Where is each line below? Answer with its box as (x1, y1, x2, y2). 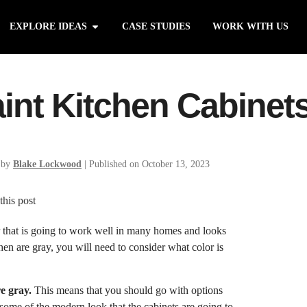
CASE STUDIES (122, 21, 191, 32)
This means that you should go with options (32, 284, 223, 296)
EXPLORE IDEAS (10, 21, 87, 32)
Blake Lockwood (13, 159, 82, 169)
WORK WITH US (212, 21, 288, 32)
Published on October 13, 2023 (89, 159, 210, 169)
